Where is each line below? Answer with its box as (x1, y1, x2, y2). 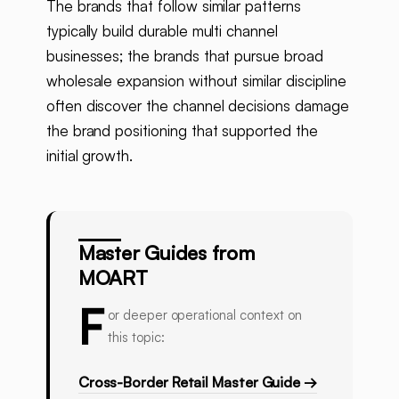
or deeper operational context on (107, 306, 302, 324)
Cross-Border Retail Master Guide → (77, 373, 317, 392)
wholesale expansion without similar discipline (45, 71, 346, 91)
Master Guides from (77, 240, 256, 265)
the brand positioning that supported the (45, 121, 318, 141)
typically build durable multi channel (45, 21, 278, 41)
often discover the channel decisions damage (45, 96, 349, 116)
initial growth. (45, 146, 134, 166)
